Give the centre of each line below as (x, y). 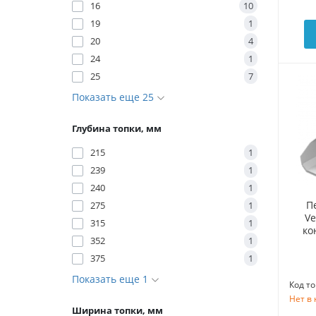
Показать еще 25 (114, 97)
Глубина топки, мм (117, 129)
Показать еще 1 (111, 279)
